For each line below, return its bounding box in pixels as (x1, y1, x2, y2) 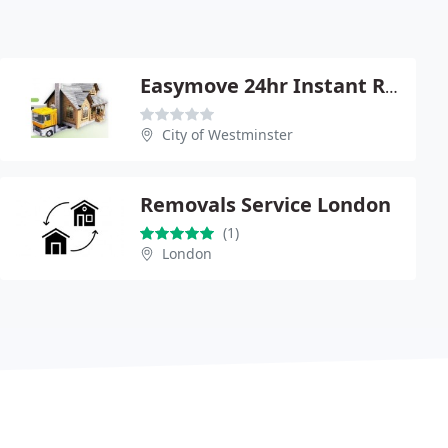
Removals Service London (140, 190, 391, 218)
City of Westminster (162, 124, 293, 144)
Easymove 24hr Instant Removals (385, 75, 398, 98)
